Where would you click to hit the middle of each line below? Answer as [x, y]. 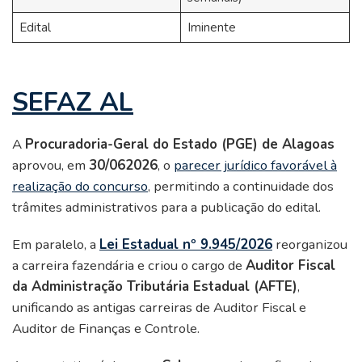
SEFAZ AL [73, 103]
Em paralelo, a [56, 245]
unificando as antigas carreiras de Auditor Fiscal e [159, 308]
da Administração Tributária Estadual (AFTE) [155, 287]
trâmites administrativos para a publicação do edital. [166, 208]
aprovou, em [51, 166]
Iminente [211, 28]
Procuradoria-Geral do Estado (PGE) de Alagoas [180, 145]
